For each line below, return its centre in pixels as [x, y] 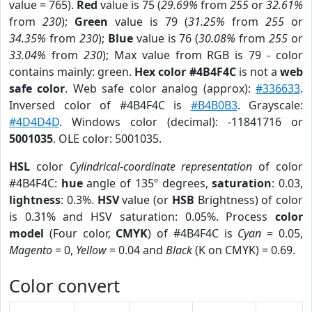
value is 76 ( [166, 38]
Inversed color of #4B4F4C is [100, 105]
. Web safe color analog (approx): [161, 88]
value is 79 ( [148, 22]
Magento [31, 250]
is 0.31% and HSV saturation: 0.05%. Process [142, 217]
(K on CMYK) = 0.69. [244, 250]
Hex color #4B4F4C [185, 72]
